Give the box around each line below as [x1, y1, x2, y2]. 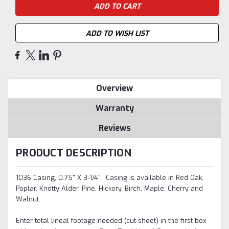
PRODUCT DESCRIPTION [16, 146, 131, 160]
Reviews [98, 122, 131, 133]
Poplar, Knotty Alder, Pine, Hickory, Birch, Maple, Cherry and [16, 184, 203, 193]
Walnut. [16, 194, 40, 203]
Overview [96, 82, 133, 94]
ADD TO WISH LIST [85, 28, 149, 38]
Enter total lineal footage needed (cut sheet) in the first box [16, 216, 207, 225]
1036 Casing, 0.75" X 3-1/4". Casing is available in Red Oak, [16, 173, 203, 182]
